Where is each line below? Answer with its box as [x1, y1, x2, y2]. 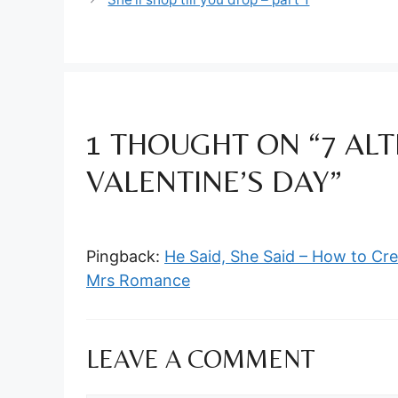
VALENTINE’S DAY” [86, 163, 342, 199]
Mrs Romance [86, 270, 190, 290]
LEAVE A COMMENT [86, 343, 315, 373]
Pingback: [86, 246, 164, 266]
